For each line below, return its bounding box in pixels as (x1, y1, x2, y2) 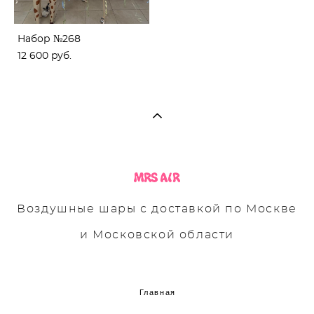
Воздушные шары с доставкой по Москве (17, 203, 297, 214)
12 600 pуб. (18, 50, 71, 61)
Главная (139, 287, 177, 296)
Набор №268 (18, 34, 81, 44)
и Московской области (80, 228, 234, 240)
